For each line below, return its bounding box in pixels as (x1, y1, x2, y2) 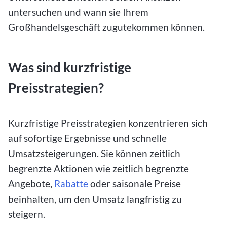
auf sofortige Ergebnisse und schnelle (8, 132, 167, 144)
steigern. (8, 208, 47, 220)
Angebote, (8, 177, 54, 190)
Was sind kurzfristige (8, 60, 131, 75)
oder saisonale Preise (88, 177, 181, 190)
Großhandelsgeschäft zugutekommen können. (8, 21, 207, 33)
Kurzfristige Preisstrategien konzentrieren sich (8, 117, 208, 129)
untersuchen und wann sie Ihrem (8, 6, 148, 18)
